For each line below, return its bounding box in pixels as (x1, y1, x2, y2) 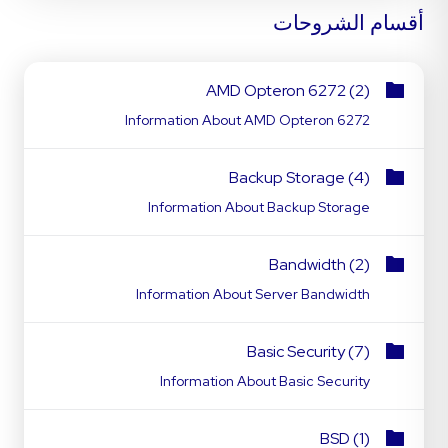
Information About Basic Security (160, 372, 370, 390)
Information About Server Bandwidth (136, 285, 370, 303)
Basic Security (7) (247, 341, 370, 362)
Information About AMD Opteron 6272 (125, 111, 370, 129)
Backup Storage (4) (229, 167, 370, 188)
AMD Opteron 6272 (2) (206, 80, 370, 101)
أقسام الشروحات (273, 9, 424, 36)
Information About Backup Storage (148, 198, 370, 216)
